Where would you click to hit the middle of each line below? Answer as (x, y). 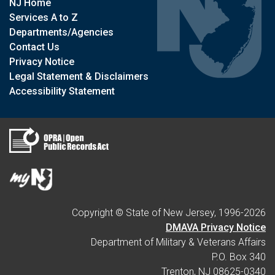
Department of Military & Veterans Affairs (178, 242)
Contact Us (34, 47)
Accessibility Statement (62, 91)
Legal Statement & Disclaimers (79, 76)
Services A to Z (44, 17)
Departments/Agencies (61, 32)
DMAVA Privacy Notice (216, 227)
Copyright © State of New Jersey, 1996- (158, 213)
